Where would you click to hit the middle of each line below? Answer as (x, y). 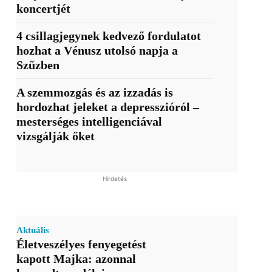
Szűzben (38, 65)
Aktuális (32, 230)
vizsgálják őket (55, 136)
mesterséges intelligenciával (89, 122)
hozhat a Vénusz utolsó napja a (97, 51)
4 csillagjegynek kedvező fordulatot (108, 36)
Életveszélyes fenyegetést (81, 244)
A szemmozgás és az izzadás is (94, 93)
